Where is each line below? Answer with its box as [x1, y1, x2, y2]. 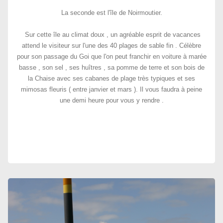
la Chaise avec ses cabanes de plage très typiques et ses [28, 75, 195, 82]
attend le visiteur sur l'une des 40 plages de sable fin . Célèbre [22, 42, 201, 49]
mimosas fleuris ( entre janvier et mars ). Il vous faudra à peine [21, 86, 202, 93]
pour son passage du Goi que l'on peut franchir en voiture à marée [16, 53, 207, 60]
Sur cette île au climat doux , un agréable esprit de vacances [22, 31, 201, 38]
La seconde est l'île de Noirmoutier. [61, 9, 162, 16]
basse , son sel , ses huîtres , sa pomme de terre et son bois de [18, 64, 205, 71]
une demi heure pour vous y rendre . [59, 97, 164, 104]
